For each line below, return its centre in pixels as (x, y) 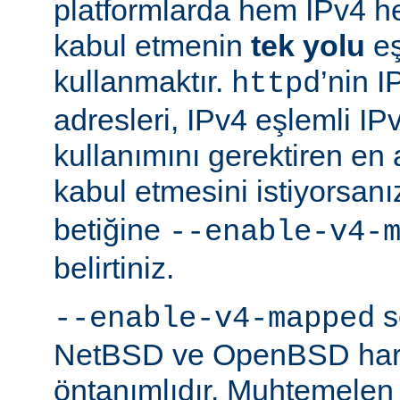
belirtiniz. (114, 268)
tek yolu (308, 46)
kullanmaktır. (142, 82)
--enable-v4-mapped (214, 319)
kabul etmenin (152, 46)
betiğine (111, 230)
